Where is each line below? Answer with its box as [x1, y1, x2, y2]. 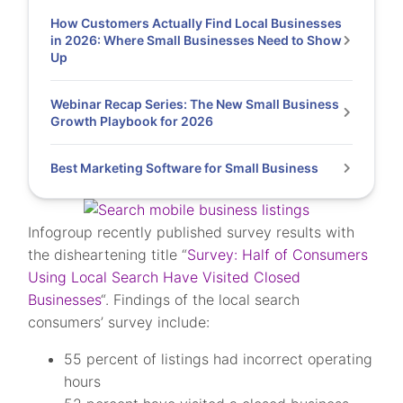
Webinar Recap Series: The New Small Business [50, 96, 340, 112]
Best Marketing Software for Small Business [50, 160, 319, 175]
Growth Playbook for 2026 [50, 113, 217, 129]
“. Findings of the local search [101, 291, 300, 309]
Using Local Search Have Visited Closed [28, 268, 301, 286]
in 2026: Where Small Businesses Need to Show [50, 32, 343, 48]
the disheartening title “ [28, 246, 188, 264]
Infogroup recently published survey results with [28, 223, 355, 241]
